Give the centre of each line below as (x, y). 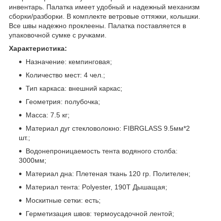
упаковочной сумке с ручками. (58, 35)
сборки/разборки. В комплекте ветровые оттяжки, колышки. (105, 16)
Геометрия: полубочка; (63, 101)
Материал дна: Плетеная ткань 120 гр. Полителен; (108, 173)
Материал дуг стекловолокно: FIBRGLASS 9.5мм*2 (108, 128)
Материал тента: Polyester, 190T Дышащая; (96, 187)
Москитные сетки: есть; (63, 200)
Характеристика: (38, 48)
